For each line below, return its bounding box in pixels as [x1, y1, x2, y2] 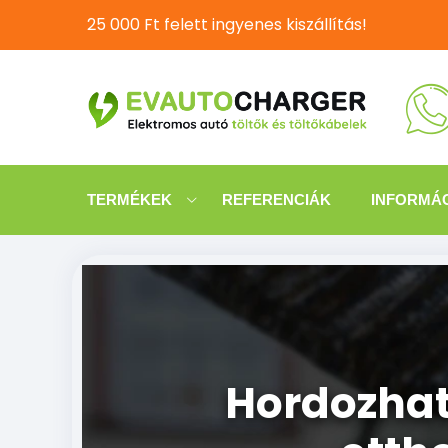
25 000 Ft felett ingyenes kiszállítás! [87, 13, 367, 36]
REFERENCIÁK [222, 191, 331, 208]
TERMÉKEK [87, 191, 172, 208]
